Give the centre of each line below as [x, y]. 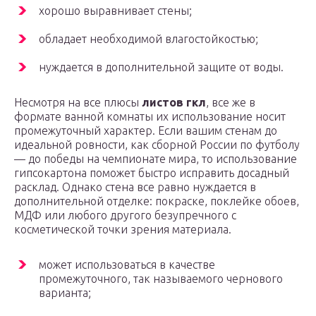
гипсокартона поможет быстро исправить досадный [152, 173]
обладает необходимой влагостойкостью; [148, 39]
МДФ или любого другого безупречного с [125, 215]
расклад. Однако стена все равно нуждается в [135, 187]
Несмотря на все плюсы [78, 103]
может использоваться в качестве [127, 265]
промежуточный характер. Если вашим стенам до [146, 131]
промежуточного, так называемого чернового [161, 279]
